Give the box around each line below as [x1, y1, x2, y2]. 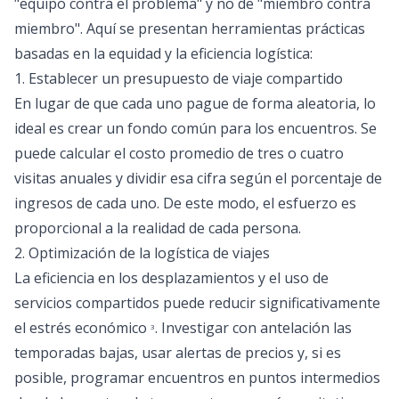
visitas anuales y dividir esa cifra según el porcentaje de [14, 168, 382, 188]
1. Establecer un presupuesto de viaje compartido [14, 69, 343, 88]
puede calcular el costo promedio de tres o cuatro [14, 143, 344, 163]
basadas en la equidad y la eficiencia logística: [14, 44, 313, 63]
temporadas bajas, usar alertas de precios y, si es [14, 343, 341, 362]
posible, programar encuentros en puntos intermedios [14, 368, 380, 387]
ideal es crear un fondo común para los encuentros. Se [14, 118, 377, 138]
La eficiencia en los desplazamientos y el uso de [14, 268, 329, 288]
